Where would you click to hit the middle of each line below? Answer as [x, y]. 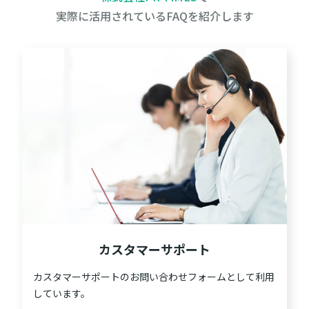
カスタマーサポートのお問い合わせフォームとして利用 [154, 276]
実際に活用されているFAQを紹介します [154, 16]
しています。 [62, 293]
